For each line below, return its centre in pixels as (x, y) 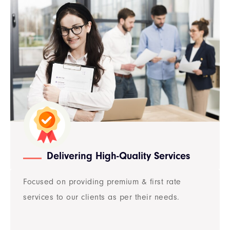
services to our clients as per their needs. (101, 197)
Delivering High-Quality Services (118, 156)
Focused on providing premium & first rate (102, 181)
